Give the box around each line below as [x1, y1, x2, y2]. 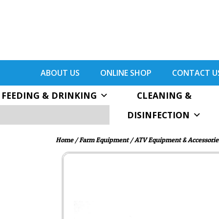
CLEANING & [137, 89, 192, 101]
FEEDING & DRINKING [1, 89, 97, 101]
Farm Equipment [79, 135, 129, 144]
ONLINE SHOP [100, 67, 152, 78]
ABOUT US [41, 67, 80, 78]
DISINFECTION [127, 109, 190, 121]
